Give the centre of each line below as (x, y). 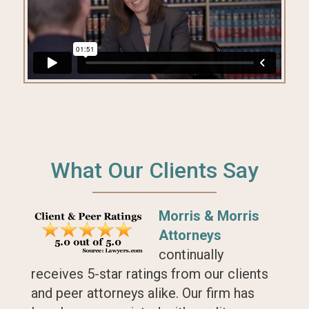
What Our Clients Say (154, 170)
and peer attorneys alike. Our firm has (142, 293)
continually (191, 254)
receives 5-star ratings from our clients (149, 273)
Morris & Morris (209, 216)
